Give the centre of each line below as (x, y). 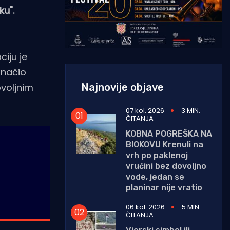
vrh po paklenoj (157, 155)
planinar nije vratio (164, 187)
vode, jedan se (155, 177)
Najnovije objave (122, 87)
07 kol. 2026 (145, 110)
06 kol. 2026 (145, 207)
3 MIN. (191, 110)
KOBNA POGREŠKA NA (169, 133)
